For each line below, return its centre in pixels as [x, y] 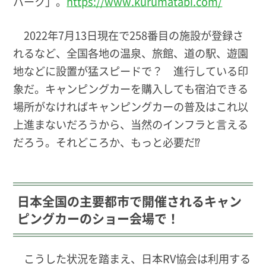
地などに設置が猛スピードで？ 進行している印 [131, 71]
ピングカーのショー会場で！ [99, 218]
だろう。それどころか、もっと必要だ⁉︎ [107, 142]
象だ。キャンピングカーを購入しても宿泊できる [131, 89]
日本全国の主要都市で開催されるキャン [130, 200]
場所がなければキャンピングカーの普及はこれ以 [131, 107]
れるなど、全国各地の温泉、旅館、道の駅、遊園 [131, 53]
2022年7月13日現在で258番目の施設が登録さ [129, 35]
